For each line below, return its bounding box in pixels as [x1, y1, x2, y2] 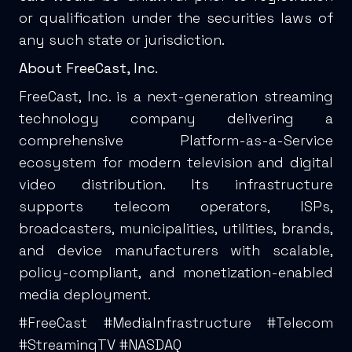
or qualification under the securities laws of [19, 9, 333, 27]
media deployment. [19, 285, 151, 304]
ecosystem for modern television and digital [19, 153, 333, 172]
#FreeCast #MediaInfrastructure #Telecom [19, 313, 333, 332]
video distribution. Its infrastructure [19, 175, 333, 194]
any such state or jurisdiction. [19, 31, 225, 49]
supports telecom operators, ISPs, [19, 197, 333, 216]
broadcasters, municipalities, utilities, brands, [19, 219, 333, 238]
